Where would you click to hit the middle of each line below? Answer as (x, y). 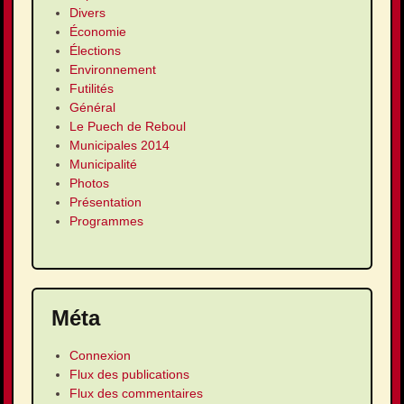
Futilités (92, 89)
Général (92, 108)
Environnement (113, 70)
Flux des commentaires (136, 394)
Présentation (106, 202)
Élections (95, 51)
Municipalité (103, 165)
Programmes (106, 221)
